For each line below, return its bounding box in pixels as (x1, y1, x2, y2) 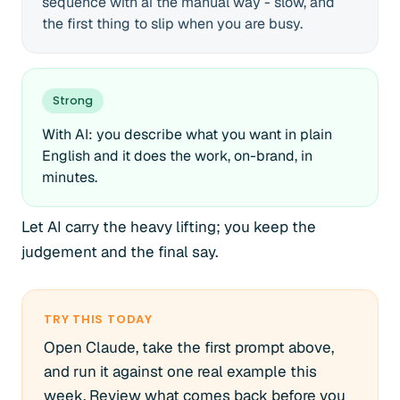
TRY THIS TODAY (44, 311, 153, 328)
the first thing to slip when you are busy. (42, 14, 303, 33)
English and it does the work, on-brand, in (42, 146, 312, 165)
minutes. (42, 168, 97, 187)
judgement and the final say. (21, 242, 218, 262)
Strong (53, 93, 93, 108)
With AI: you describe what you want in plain (42, 125, 332, 144)
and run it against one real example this (44, 362, 317, 381)
